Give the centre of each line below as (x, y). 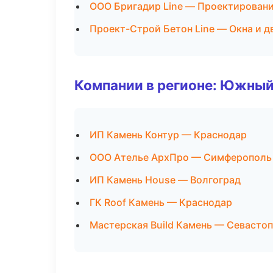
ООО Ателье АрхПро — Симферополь (181, 157)
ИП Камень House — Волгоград (165, 180)
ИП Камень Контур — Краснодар (168, 135)
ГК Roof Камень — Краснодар (161, 202)
